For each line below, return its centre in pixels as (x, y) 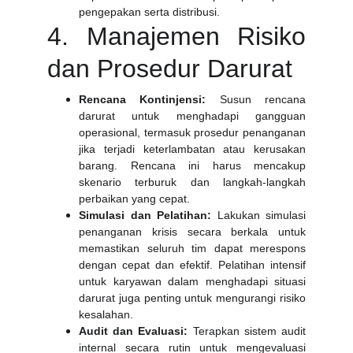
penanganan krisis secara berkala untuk (192, 232)
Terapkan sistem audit (247, 331)
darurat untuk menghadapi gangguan (192, 116)
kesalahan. (106, 314)
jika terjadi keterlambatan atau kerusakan (192, 149)
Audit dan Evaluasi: (134, 331)
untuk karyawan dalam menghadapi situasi (192, 281)
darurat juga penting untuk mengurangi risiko (192, 298)
